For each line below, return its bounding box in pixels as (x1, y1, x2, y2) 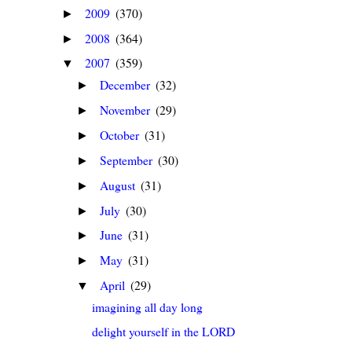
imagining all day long (92, 298, 203, 315)
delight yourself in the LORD (92, 322, 236, 339)
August (100, 176, 139, 193)
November (100, 101, 154, 119)
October (100, 126, 143, 143)
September (100, 151, 156, 168)
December (100, 76, 154, 93)
